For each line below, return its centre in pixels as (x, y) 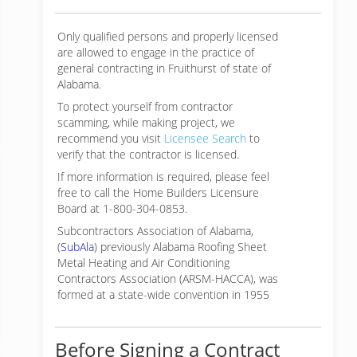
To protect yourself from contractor (145, 106)
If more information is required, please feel (163, 177)
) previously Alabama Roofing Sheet (180, 247)
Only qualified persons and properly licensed (168, 36)
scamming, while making (119, 122)
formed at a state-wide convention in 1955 (163, 294)
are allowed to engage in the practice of (156, 52)
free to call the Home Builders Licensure (158, 192)
